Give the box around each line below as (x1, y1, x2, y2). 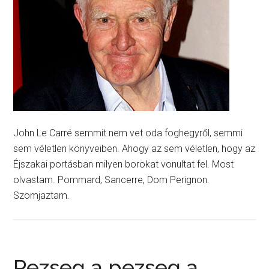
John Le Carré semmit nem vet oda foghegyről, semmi (13, 127, 243, 139)
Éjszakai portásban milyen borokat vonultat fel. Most (13, 159, 234, 170)
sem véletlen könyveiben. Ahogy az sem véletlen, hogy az (13, 143, 256, 154)
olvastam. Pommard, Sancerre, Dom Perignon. (13, 174, 210, 186)
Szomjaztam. (13, 190, 70, 201)
